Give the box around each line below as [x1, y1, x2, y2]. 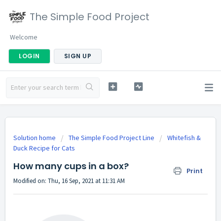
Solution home [13, 133, 57, 142]
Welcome [10, 33, 37, 41]
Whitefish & [167, 133, 201, 142]
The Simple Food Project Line [69, 133, 154, 142]
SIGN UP [64, 52, 91, 60]
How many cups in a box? [13, 160, 129, 172]
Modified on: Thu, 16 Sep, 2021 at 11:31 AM [13, 177, 125, 185]
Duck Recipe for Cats [13, 144, 75, 152]
